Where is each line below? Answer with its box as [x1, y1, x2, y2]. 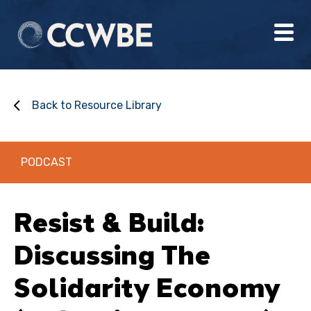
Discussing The [14, 234, 210, 274]
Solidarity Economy [14, 267, 280, 307]
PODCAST [21, 155, 72, 169]
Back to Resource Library [32, 99, 162, 112]
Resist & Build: [14, 201, 204, 242]
